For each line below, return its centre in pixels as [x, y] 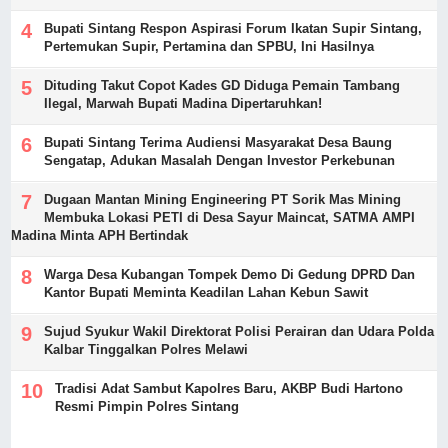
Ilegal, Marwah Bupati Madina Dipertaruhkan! [183, 103]
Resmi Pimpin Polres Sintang [147, 406]
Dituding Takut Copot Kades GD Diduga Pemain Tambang [222, 85]
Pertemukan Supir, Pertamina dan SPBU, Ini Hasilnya [209, 46]
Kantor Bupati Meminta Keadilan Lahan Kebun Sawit [206, 292]
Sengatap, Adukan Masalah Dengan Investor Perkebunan [220, 160]
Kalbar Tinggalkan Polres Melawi [146, 349]
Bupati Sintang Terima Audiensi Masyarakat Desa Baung [218, 142]
